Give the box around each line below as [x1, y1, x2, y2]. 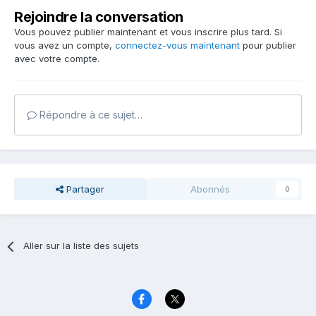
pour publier [240, 39, 296, 51]
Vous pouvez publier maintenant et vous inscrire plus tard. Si [14, 26, 282, 38]
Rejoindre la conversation [14, 8, 183, 26]
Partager [63, 183, 105, 195]
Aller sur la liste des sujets [23, 240, 140, 252]
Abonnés [190, 183, 230, 195]
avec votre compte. [14, 53, 99, 65]
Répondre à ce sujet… [37, 109, 142, 121]
